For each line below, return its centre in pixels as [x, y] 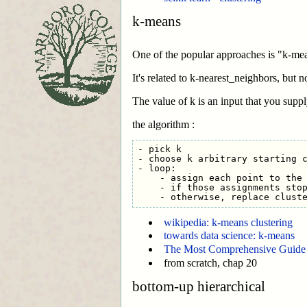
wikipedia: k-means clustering [228, 222]
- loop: [159, 169]
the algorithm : [163, 124]
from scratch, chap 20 [210, 262]
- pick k [159, 149]
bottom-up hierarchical [199, 287]
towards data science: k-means [229, 236]
